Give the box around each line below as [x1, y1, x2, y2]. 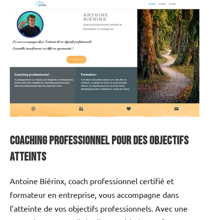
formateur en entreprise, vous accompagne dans [10, 189, 179, 199]
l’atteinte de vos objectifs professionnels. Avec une [10, 203, 188, 213]
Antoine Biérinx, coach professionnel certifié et [10, 175, 174, 186]
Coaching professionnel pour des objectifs [10, 133, 189, 148]
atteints [10, 149, 46, 164]
